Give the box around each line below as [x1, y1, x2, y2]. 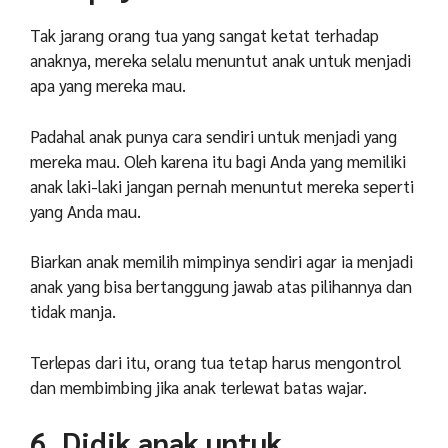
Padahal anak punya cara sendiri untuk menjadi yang [30, 124, 397, 147]
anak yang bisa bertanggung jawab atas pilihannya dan [30, 275, 412, 298]
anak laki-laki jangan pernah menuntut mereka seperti [30, 174, 414, 197]
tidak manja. [30, 300, 116, 323]
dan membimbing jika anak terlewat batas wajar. [30, 375, 367, 398]
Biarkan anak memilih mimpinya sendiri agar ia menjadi [30, 250, 413, 273]
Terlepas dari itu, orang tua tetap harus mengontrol [30, 350, 401, 373]
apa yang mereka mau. [30, 74, 186, 97]
